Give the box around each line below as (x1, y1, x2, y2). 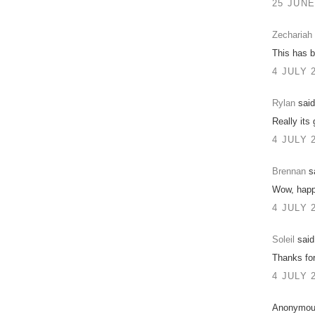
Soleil (272, 233, 295, 245)
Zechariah (272, 29, 312, 40)
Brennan (272, 165, 306, 176)
